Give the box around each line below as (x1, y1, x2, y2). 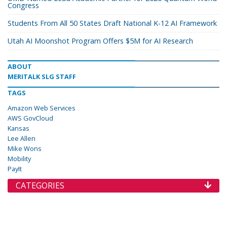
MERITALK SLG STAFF (8, 72, 76, 81)
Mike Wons (8, 144, 42, 153)
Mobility (8, 154, 31, 163)
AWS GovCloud (8, 113, 53, 123)
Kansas (8, 124, 29, 133)
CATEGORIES (16, 180, 64, 191)
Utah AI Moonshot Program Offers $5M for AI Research (8, 36, 193, 46)
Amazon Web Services (8, 103, 75, 112)
